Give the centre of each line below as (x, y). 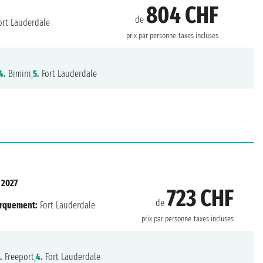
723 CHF (200, 198)
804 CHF (183, 15)
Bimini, (20, 73)
